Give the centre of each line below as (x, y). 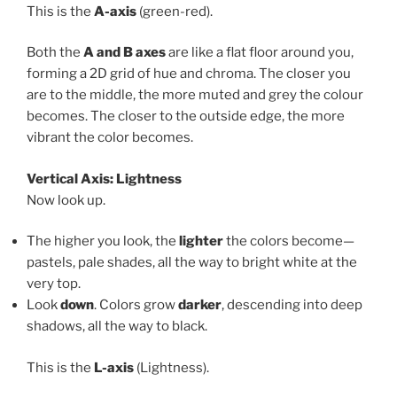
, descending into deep (292, 305)
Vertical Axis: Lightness (104, 179)
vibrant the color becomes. (110, 138)
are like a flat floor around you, (260, 53)
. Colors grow (136, 305)
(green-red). (175, 11)
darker (200, 305)
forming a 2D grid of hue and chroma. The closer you (189, 74)
